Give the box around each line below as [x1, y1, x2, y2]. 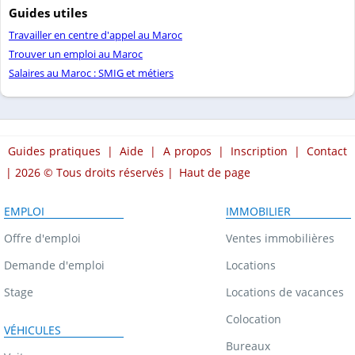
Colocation [226, 311, 281, 326]
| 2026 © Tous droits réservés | [6, 164, 177, 180]
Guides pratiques [8, 143, 101, 158]
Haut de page [179, 164, 250, 180]
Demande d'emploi [4, 257, 105, 273]
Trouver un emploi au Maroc [9, 46, 143, 61]
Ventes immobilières [226, 230, 334, 246]
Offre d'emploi [4, 230, 81, 246]
